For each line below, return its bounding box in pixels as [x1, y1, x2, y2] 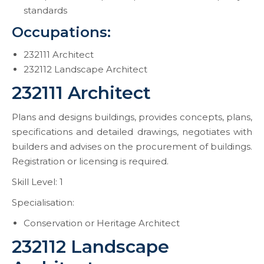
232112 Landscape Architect [24, 64, 147, 75]
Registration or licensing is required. [12, 156, 169, 167]
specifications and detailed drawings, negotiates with [12, 126, 252, 137]
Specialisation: [12, 197, 74, 208]
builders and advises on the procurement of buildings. [12, 141, 252, 152]
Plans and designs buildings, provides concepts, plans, [12, 111, 252, 123]
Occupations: [12, 24, 111, 41]
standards [24, 5, 67, 16]
